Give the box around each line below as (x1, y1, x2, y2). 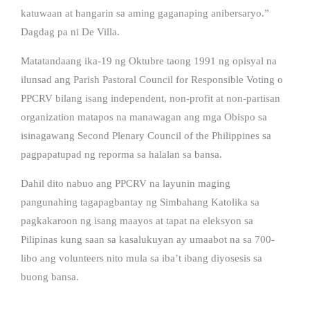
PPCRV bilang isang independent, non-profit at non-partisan (21, 92, 280, 104)
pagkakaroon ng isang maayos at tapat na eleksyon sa (21, 215, 253, 226)
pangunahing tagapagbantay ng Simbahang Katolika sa (21, 196, 259, 208)
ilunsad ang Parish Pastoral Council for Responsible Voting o (21, 73, 283, 85)
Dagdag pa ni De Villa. (21, 26, 120, 37)
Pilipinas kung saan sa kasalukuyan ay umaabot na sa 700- (21, 233, 275, 245)
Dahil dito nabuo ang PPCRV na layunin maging (21, 177, 230, 189)
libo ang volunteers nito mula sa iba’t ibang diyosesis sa (21, 252, 262, 264)
